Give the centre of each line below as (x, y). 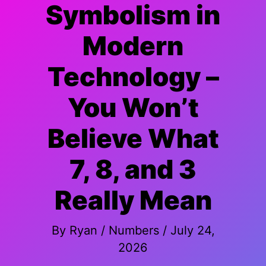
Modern (133, 46)
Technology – (133, 77)
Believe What (133, 138)
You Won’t (133, 107)
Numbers (134, 230)
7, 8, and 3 (133, 169)
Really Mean (133, 200)
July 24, (192, 230)
